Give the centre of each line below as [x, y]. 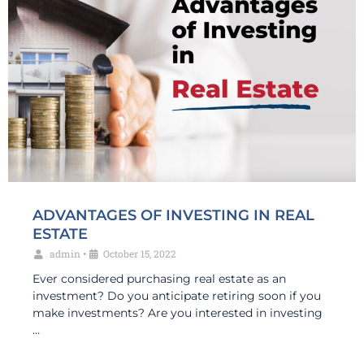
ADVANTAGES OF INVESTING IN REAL [173, 215]
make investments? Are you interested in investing [178, 312]
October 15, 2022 [140, 253]
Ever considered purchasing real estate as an [159, 278]
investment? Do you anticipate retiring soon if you [177, 295]
